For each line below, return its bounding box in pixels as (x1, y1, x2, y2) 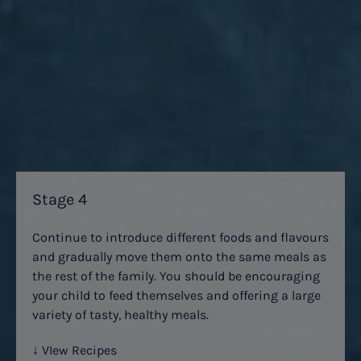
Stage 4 (32, 190, 87, 209)
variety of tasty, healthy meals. (32, 307, 209, 322)
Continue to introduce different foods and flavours (32, 230, 329, 245)
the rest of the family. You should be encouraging (32, 268, 320, 284)
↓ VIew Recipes (32, 342, 117, 358)
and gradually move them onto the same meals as (32, 249, 326, 264)
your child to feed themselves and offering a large (32, 288, 321, 303)
